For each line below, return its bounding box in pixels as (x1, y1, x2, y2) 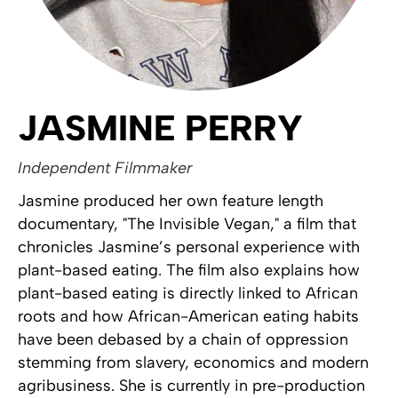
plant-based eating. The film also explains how (18, 260, 360, 281)
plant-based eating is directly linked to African (18, 283, 358, 304)
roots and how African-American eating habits (18, 306, 359, 327)
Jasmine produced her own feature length (18, 191, 323, 211)
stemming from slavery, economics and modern (18, 353, 369, 373)
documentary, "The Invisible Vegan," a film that (18, 214, 356, 235)
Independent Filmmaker (18, 158, 192, 179)
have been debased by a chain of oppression (18, 330, 348, 350)
